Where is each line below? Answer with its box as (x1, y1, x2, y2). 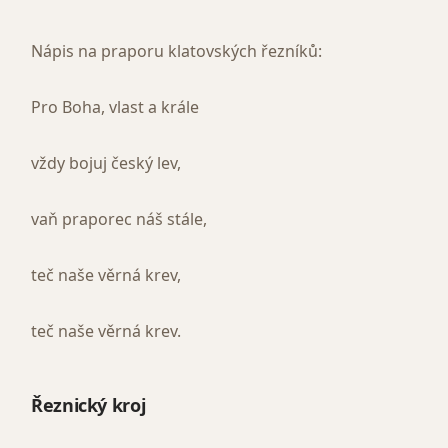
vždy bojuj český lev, (31, 152, 181, 175)
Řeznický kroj (31, 393, 146, 418)
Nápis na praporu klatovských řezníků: (31, 40, 322, 63)
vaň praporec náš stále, (31, 208, 207, 231)
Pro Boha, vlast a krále (31, 96, 199, 119)
